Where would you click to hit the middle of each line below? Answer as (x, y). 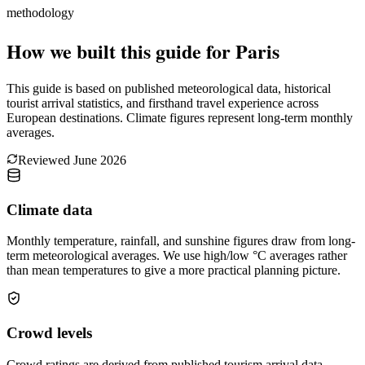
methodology (40, 13)
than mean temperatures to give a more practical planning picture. (174, 270)
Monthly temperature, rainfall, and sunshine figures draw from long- (181, 241)
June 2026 (100, 161)
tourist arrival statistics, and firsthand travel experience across (163, 103)
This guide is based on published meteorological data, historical (169, 89)
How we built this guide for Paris (143, 51)
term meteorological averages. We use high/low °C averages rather (177, 256)
